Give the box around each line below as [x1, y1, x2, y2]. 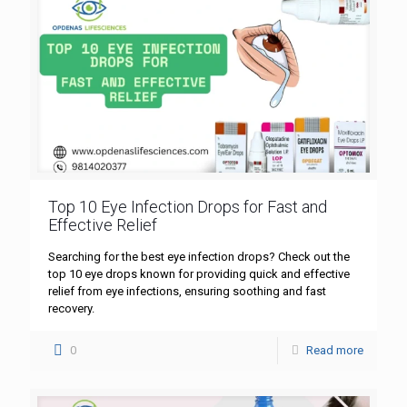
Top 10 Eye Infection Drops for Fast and [48, 196, 327, 216]
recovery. [48, 301, 94, 315]
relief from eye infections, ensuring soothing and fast [48, 283, 326, 298]
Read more [306, 342, 363, 357]
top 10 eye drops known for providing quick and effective [48, 266, 350, 281]
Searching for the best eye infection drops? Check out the [48, 249, 350, 263]
